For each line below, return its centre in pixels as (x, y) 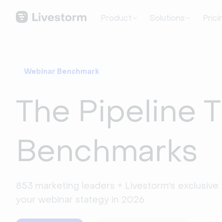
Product (116, 18)
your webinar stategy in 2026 (80, 200)
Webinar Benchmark (61, 72)
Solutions (167, 18)
